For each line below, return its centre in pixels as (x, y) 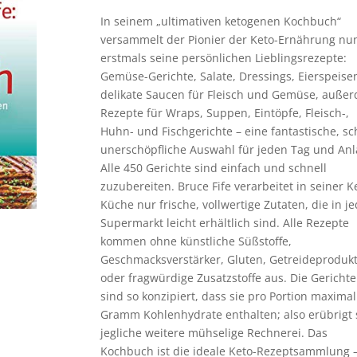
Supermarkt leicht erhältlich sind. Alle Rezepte (225, 223)
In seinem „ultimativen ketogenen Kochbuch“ (221, 22)
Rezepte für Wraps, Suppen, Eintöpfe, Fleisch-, (225, 113)
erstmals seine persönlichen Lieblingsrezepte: (224, 58)
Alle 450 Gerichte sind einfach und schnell (214, 168)
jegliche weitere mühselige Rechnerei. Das (214, 333)
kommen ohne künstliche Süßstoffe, (196, 241)
